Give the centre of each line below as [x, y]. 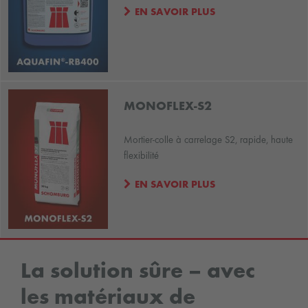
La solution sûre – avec [138, 272]
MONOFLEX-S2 [167, 107]
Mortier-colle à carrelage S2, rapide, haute [208, 141]
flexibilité [141, 156]
